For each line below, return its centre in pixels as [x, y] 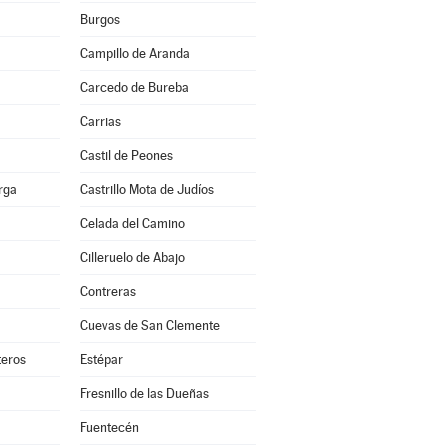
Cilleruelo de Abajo [132, 257]
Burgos [99, 19]
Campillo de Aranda [134, 53]
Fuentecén [109, 427]
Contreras [107, 291]
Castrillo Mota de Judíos [146, 189]
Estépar [101, 359]
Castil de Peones [126, 155]
